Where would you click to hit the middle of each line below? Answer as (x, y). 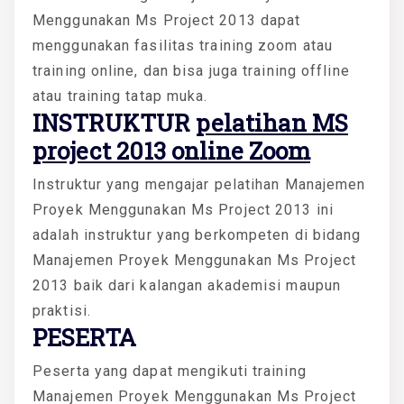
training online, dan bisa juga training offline (191, 70)
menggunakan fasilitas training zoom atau (183, 45)
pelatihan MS (272, 122)
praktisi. (62, 310)
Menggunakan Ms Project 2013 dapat (167, 20)
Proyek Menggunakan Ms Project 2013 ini (183, 209)
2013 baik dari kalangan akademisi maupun (187, 285)
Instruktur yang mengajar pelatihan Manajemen (199, 184)
